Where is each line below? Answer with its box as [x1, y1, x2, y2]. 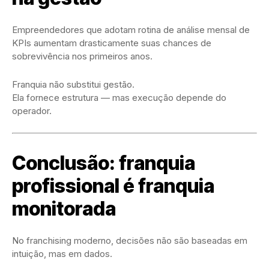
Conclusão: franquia [12, 151, 195, 175]
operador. [12, 105, 52, 117]
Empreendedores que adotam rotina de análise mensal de [12, 24, 250, 36]
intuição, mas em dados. [12, 248, 112, 260]
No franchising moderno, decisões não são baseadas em [12, 235, 247, 247]
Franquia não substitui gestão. [12, 79, 134, 91]
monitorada [12, 197, 116, 221]
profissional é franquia [12, 174, 214, 198]
